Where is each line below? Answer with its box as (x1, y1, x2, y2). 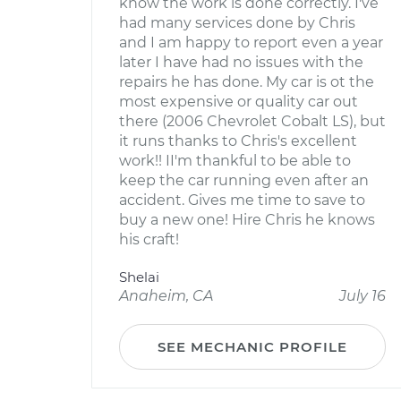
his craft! (119, 231, 179, 248)
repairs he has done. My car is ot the (119, 73, 374, 90)
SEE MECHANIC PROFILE (158, 338, 347, 355)
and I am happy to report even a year (119, 34, 383, 51)
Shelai (119, 269, 159, 286)
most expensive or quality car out (119, 93, 358, 110)
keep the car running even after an (119, 172, 369, 189)
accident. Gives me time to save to (119, 192, 365, 209)
